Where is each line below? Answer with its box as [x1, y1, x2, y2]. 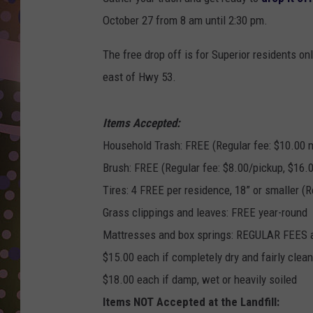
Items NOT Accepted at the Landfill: [103, 295, 279, 310]
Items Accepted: [103, 116, 180, 131]
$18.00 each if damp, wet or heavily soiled [103, 272, 297, 287]
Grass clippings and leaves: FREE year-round [103, 205, 307, 220]
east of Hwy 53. [103, 70, 176, 85]
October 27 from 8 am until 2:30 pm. [103, 13, 268, 28]
